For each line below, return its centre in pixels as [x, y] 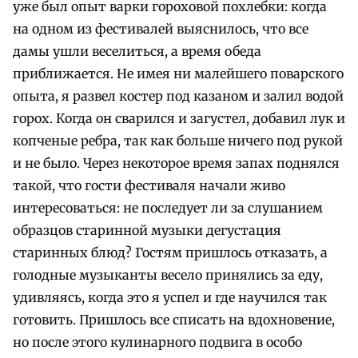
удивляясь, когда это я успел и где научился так [170, 297]
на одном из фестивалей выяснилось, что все [161, 28]
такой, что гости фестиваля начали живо [149, 185]
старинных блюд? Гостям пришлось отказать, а [170, 252]
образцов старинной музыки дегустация [147, 230]
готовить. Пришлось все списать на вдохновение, [174, 319]
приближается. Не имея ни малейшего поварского [178, 73]
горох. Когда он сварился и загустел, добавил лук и [179, 118]
